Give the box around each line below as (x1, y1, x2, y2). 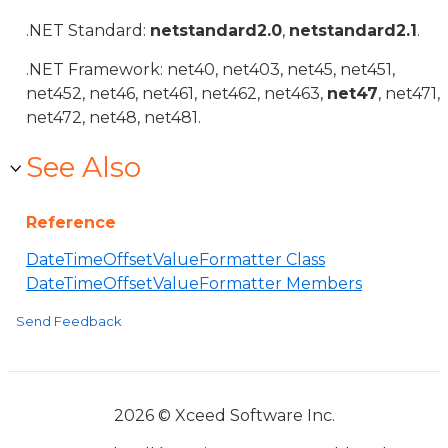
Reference (26, 213, 116, 232)
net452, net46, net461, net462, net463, (26, 84, 327, 103)
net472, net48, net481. (26, 108, 201, 127)
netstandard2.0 (150, 21, 282, 40)
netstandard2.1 (289, 21, 417, 40)
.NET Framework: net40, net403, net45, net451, (26, 60, 395, 79)
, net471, (378, 84, 440, 103)
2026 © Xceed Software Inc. (113, 406, 335, 425)
